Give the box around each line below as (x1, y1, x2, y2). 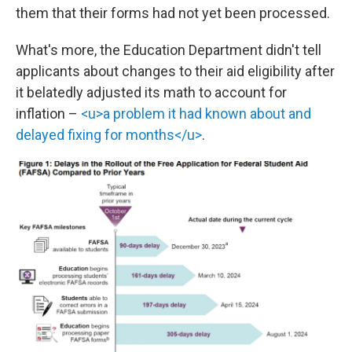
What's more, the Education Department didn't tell (16, 42, 321, 58)
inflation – (16, 105, 81, 122)
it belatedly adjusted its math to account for (16, 84, 287, 101)
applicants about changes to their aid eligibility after (16, 63, 335, 79)
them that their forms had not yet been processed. (16, 5, 330, 21)
